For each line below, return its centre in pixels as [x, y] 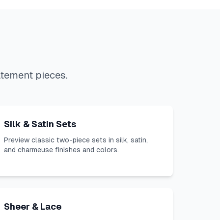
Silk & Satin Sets [40, 124]
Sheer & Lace [33, 206]
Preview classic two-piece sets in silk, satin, [76, 140]
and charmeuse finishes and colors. [61, 150]
